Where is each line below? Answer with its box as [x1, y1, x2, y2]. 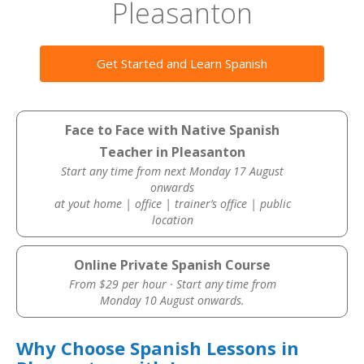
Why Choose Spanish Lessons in [16, 336, 299, 360]
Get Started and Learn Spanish [97, 55, 267, 71]
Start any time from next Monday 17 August [61, 163, 284, 179]
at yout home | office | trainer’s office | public [54, 196, 291, 211]
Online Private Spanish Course [74, 256, 271, 274]
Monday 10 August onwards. [100, 292, 245, 308]
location [151, 212, 193, 227]
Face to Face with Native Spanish [65, 121, 280, 139]
